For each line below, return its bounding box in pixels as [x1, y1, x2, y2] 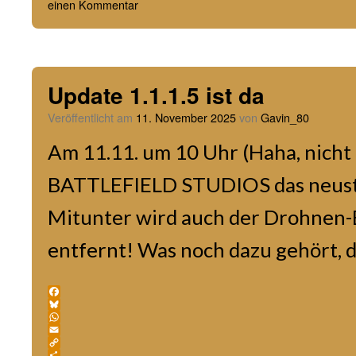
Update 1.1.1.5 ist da [48, 79, 265, 111]
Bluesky [48, 308, 94, 325]
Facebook [48, 296, 106, 312]
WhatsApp [48, 321, 110, 338]
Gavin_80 [261, 109, 309, 126]
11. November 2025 [136, 109, 236, 126]
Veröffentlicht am [48, 109, 133, 126]
